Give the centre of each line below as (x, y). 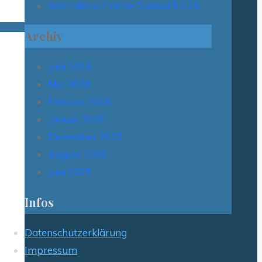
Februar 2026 (80, 101)
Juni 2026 (70, 66)
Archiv (44, 36)
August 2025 (77, 154)
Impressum (51, 250)
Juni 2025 (70, 171)
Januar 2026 (76, 119)
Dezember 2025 (85, 136)
